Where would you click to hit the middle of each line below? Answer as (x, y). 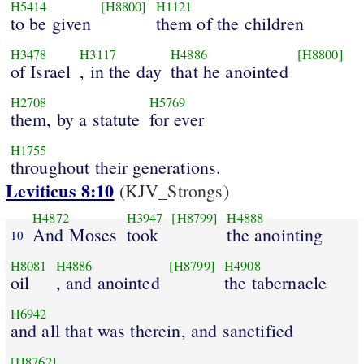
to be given (51, 23)
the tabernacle (275, 282)
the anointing (275, 234)
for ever (176, 119)
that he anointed (230, 71)
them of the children (230, 23)
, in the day (121, 71)
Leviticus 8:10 (60, 191)
